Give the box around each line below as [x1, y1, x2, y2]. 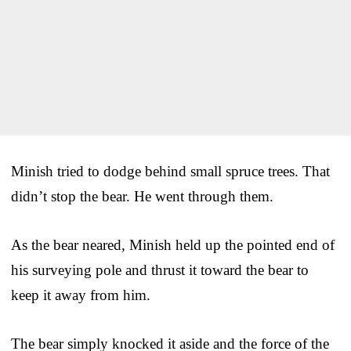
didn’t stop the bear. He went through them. [11, 187, 273, 204]
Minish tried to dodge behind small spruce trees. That [11, 162, 330, 179]
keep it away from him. [11, 286, 150, 303]
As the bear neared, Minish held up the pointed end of [11, 236, 335, 253]
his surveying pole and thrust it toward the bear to [11, 261, 309, 278]
